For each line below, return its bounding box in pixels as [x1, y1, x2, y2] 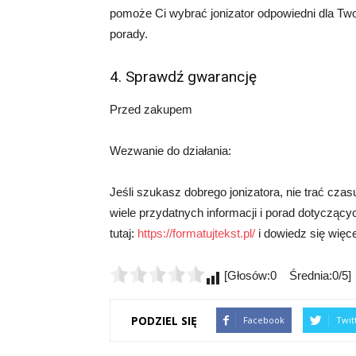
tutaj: [110, 226, 137, 240]
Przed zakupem [110, 103, 192, 116]
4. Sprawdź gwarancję [110, 68, 257, 86]
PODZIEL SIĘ [131, 312, 197, 328]
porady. [110, 27, 148, 41]
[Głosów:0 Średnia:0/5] [221, 269, 351, 282]
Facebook [243, 314, 284, 326]
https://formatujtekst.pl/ [137, 226, 255, 240]
